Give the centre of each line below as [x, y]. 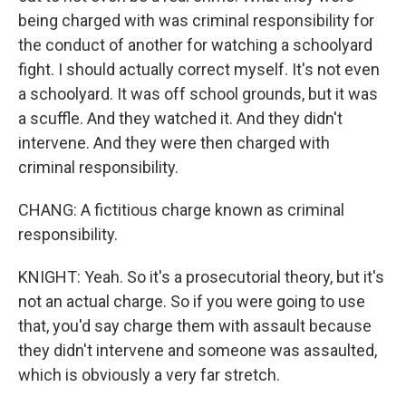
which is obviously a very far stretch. [149, 375]
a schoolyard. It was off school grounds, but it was [198, 94]
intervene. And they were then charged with [174, 143]
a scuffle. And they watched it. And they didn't [180, 118]
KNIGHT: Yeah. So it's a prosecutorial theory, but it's [201, 277]
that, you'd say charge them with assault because [195, 326]
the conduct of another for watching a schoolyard [195, 45]
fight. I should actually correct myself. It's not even [199, 69]
